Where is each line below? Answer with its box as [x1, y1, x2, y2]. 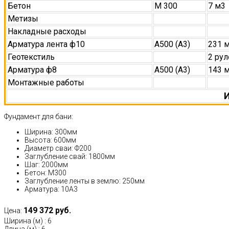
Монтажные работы [8, 78, 84, 88]
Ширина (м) [4, 217, 43, 225]
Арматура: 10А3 [25, 185, 78, 194]
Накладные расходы [8, 27, 86, 37]
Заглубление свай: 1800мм [25, 152, 115, 161]
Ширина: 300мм [25, 128, 77, 136]
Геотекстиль [8, 52, 55, 62]
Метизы [8, 14, 38, 24]
